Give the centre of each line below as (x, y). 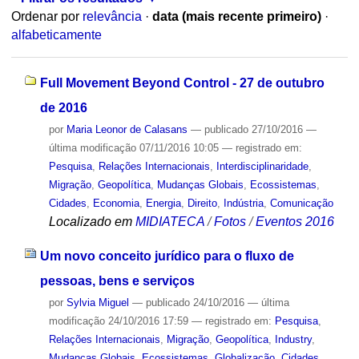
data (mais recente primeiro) (236, 17)
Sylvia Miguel (97, 302)
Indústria (243, 203)
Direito (202, 203)
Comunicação (301, 203)
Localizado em (90, 221)
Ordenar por (45, 17)
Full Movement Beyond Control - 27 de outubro (182, 83)
